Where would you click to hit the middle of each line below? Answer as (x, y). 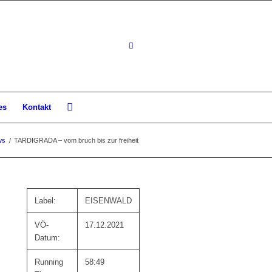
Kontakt (37, 107)
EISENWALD (109, 201)
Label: (46, 201)
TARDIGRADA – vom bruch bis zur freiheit (76, 140)
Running (49, 262)
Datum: (48, 238)
